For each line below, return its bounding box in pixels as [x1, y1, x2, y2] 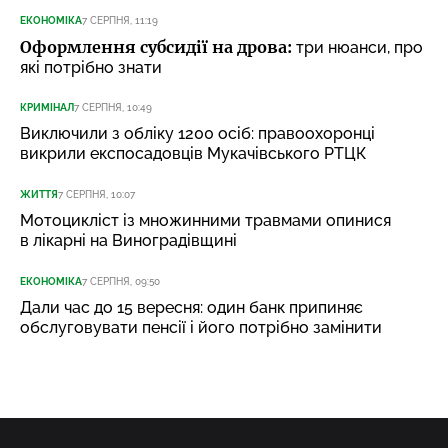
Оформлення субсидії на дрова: [20, 36, 292, 57]
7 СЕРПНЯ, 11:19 [82, 14, 158, 26]
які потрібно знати [20, 57, 162, 77]
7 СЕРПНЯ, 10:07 [58, 189, 135, 201]
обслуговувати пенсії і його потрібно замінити [20, 318, 382, 338]
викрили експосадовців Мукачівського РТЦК [20, 144, 366, 164]
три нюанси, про [292, 37, 423, 57]
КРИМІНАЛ [20, 102, 74, 114]
